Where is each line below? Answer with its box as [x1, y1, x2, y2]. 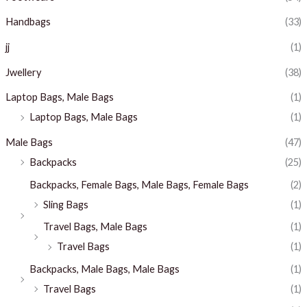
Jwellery [5, 66, 41, 78]
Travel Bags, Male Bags [42, 221, 147, 233]
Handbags [5, 16, 51, 28]
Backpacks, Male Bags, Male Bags [29, 262, 180, 275]
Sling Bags [42, 198, 88, 210]
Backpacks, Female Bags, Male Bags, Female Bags [29, 178, 249, 191]
